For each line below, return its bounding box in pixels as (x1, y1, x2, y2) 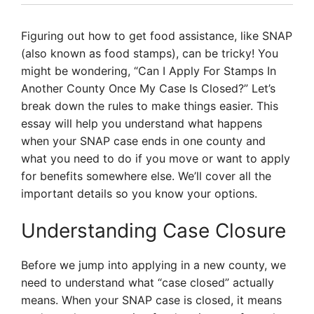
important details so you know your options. (21, 186, 257, 200)
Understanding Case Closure (21, 219, 286, 243)
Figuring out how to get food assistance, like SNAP (21, 29, 292, 43)
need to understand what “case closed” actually (21, 275, 274, 289)
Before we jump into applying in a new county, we (21, 258, 286, 272)
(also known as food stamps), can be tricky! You (21, 46, 278, 60)
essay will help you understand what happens (21, 116, 262, 130)
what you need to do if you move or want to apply (21, 151, 290, 165)
